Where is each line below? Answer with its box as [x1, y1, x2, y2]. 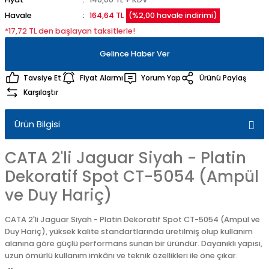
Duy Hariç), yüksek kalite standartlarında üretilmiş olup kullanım [5, 226, 253, 237]
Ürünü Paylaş [199, 73, 246, 83]
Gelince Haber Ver [99, 49, 170, 59]
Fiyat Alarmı [80, 73, 123, 83]
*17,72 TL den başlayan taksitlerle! [5, 26, 135, 36]
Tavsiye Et [23, 73, 61, 83]
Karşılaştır [23, 87, 58, 97]
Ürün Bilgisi [14, 118, 60, 130]
